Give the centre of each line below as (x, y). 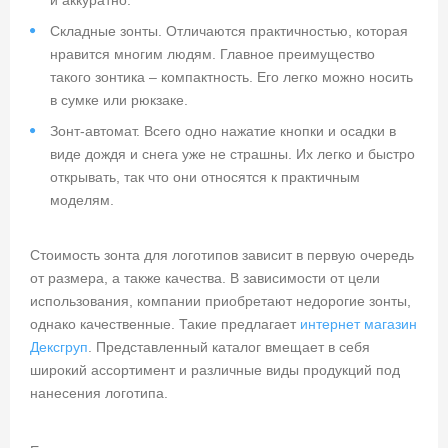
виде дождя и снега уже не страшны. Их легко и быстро (232, 154)
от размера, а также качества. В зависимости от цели (205, 278)
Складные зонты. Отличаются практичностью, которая (229, 31)
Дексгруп (59, 347)
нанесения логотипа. (99, 393)
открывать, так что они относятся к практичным (205, 177)
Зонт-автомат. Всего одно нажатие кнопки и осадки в (223, 131)
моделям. (82, 200)
